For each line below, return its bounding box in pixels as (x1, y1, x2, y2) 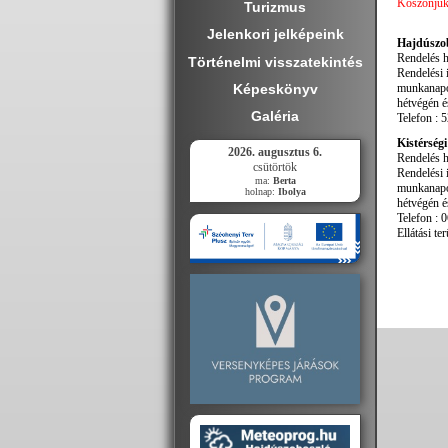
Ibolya (277, 186, 306, 198)
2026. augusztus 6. (228, 145, 322, 160)
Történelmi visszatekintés (187, 53, 363, 70)
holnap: (244, 186, 278, 198)
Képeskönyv (232, 80, 318, 97)
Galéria (251, 108, 299, 125)
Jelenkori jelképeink (206, 26, 344, 43)
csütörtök (253, 160, 297, 175)
